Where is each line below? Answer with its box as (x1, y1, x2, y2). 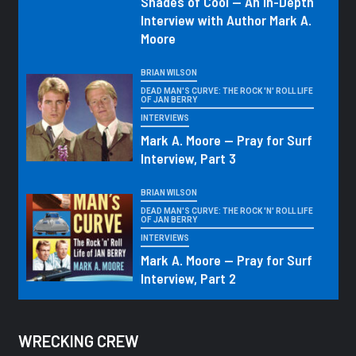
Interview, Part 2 (140, 269, 236, 288)
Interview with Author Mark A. (140, 11, 311, 29)
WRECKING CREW (17, 331, 139, 351)
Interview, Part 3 (140, 149, 236, 168)
